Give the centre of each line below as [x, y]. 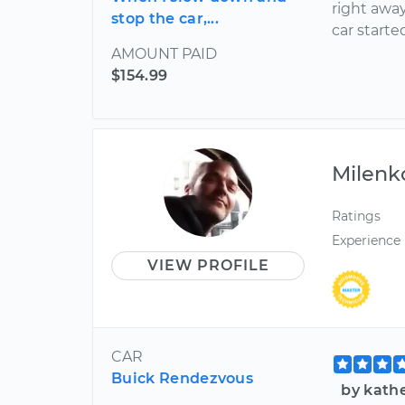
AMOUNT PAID [164, 53]
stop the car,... [165, 18]
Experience [367, 240]
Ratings [357, 216]
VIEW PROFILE [208, 265]
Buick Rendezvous [183, 379]
